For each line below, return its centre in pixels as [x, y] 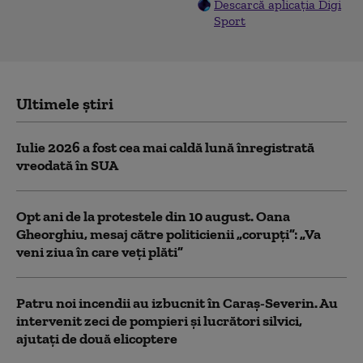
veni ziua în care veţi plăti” [100, 252]
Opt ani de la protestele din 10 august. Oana [153, 216]
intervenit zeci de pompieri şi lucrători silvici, [159, 321]
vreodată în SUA [67, 165]
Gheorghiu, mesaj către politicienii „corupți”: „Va [169, 234]
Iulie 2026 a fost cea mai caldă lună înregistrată [165, 147]
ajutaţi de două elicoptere [97, 339]
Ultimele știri [65, 104]
